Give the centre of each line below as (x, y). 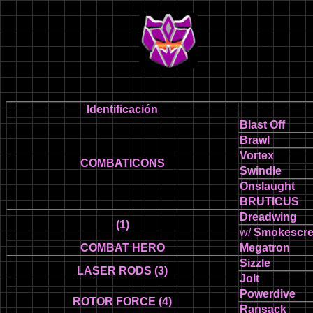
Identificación (122, 109)
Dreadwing (268, 217)
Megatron (265, 248)
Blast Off (262, 125)
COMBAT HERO (122, 248)
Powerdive (268, 294)
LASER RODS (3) (122, 271)
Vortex (257, 155)
